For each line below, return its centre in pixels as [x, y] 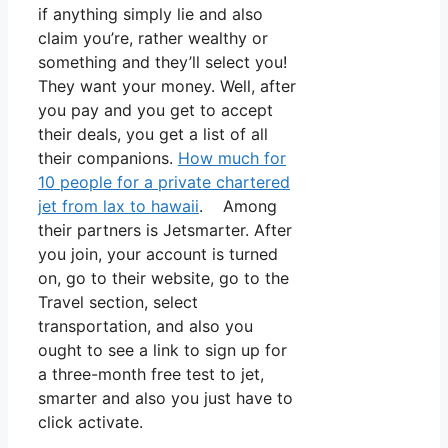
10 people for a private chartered [164, 181]
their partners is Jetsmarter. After [165, 229]
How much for [232, 157]
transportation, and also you [145, 325]
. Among [238, 205]
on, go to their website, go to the [163, 277]
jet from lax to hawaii [118, 205]
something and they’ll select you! [162, 61]
